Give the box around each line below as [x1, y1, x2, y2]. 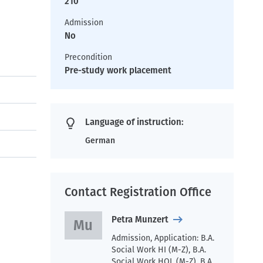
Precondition [65, 52, 112, 62]
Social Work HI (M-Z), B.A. [111, 245, 206, 255]
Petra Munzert [111, 214, 168, 225]
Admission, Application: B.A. [111, 233, 214, 243]
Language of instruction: [85, 117, 184, 127]
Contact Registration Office [65, 185, 211, 199]
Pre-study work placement [65, 65, 171, 76]
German [85, 136, 115, 146]
